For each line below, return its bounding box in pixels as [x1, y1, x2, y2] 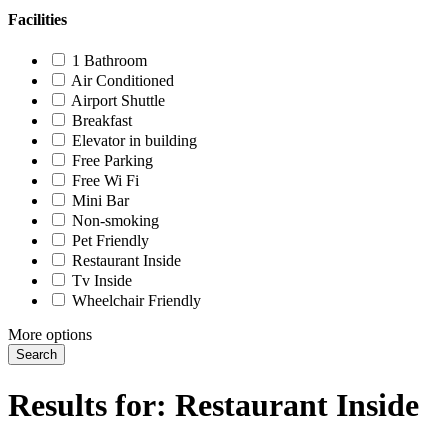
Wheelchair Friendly [72, 292, 201, 310]
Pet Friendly [72, 232, 149, 250]
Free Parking [72, 152, 153, 170]
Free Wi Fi [72, 172, 139, 190]
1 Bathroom [72, 52, 147, 70]
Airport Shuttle [71, 92, 165, 110]
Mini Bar [72, 192, 129, 210]
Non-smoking [72, 212, 159, 230]
